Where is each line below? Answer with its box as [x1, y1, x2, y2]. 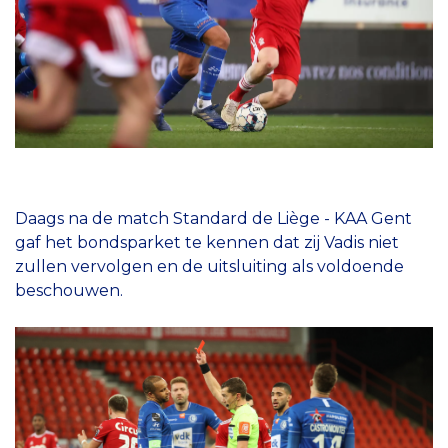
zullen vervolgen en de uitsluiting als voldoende [15, 256, 404, 276]
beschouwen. [15, 280, 123, 300]
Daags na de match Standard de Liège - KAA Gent [15, 208, 412, 228]
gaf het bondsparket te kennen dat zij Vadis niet [15, 232, 399, 252]
